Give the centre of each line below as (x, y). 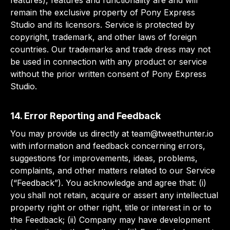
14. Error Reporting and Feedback (85, 116)
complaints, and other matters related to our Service (113, 170)
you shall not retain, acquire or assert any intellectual (114, 195)
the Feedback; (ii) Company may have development (110, 220)
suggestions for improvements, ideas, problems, (104, 158)
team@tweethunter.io (172, 133)
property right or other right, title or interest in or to (111, 207)
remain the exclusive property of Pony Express (103, 12)
